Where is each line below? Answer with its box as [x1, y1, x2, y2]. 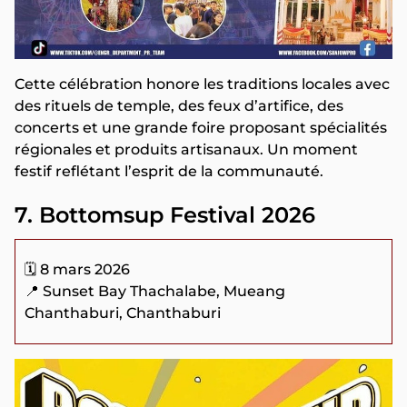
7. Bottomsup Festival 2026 [15, 202, 315, 228]
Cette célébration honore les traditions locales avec [15, 75, 390, 94]
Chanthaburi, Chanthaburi [25, 303, 221, 322]
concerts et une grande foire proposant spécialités [15, 119, 387, 137]
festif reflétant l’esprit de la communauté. [15, 163, 323, 181]
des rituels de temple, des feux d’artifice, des [15, 97, 343, 115]
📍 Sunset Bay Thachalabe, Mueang [25, 282, 285, 300]
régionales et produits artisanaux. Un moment [15, 141, 358, 159]
